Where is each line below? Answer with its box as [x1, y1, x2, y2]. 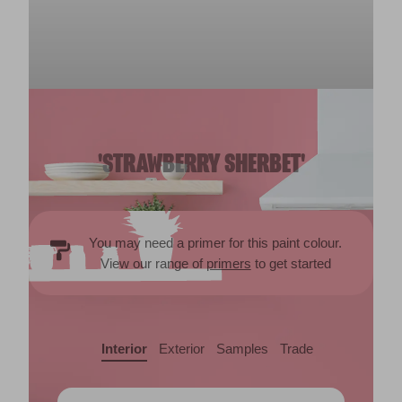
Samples [215, 341, 268, 357]
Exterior [158, 341, 205, 357]
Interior [100, 341, 147, 357]
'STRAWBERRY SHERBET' [97, 150, 305, 179]
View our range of [100, 256, 206, 272]
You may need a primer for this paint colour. [89, 235, 343, 251]
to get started [250, 256, 331, 272]
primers [205, 256, 251, 272]
